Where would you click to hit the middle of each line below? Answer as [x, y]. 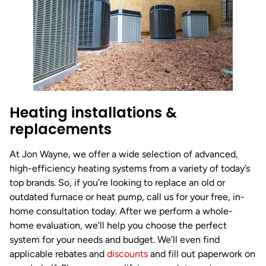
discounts [127, 254]
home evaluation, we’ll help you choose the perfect [118, 226]
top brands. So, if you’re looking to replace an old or [117, 183]
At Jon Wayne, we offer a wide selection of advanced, [124, 154]
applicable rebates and [58, 254]
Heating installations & [93, 113]
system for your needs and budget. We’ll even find [115, 240]
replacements [61, 129]
